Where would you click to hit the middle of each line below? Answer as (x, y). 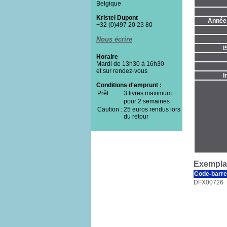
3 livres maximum (147, 93)
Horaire (107, 57)
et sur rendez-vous (122, 71)
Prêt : (105, 93)
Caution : (109, 110)
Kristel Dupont (117, 18)
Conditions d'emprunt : (129, 85)
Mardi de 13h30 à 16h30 (130, 64)
